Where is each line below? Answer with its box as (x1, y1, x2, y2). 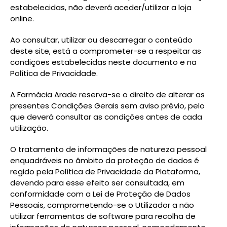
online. (10, 13, 34, 24)
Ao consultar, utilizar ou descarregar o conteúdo (10, 34, 193, 45)
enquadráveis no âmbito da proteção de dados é (10, 155, 199, 166)
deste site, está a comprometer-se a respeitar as (10, 46, 201, 56)
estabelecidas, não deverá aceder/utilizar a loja (10, 2, 192, 13)
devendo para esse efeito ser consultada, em (10, 177, 184, 188)
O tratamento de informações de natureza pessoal (10, 144, 207, 155)
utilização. (10, 123, 48, 133)
